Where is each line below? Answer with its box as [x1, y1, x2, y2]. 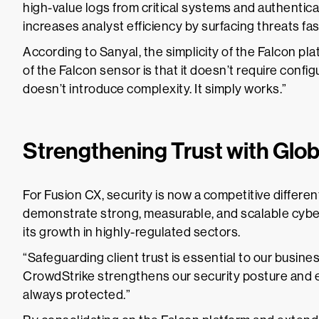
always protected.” [23, 288, 130, 302]
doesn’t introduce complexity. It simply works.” [23, 82, 287, 96]
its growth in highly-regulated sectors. [23, 225, 241, 239]
